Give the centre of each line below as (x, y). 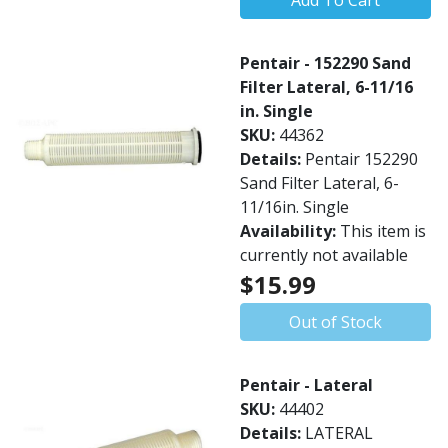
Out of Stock (335, 322)
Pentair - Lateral (306, 385)
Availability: (290, 231)
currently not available (324, 255)
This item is (383, 231)
